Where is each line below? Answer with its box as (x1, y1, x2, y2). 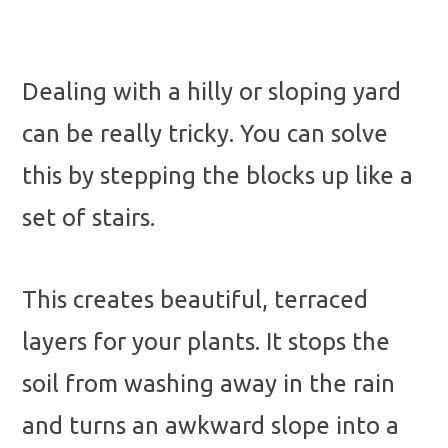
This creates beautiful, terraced (22, 285, 368, 313)
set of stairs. (22, 204, 155, 232)
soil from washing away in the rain (22, 369, 395, 397)
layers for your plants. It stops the (22, 327, 390, 355)
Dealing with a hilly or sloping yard (22, 78, 401, 106)
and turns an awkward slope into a (22, 411, 399, 439)
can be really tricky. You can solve (22, 120, 388, 148)
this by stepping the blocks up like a (22, 162, 413, 190)
